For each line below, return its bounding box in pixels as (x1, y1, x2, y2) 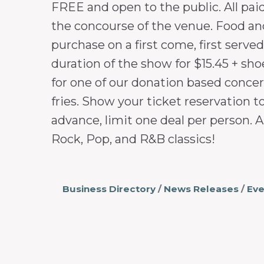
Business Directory (62, 183, 156, 194)
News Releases (163, 183, 239, 194)
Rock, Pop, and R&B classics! (51, 131, 215, 146)
